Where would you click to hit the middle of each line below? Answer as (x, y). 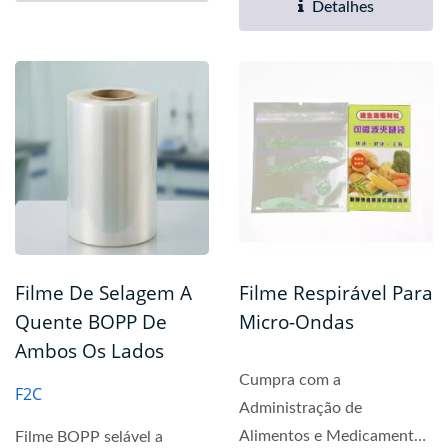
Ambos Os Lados (89, 351)
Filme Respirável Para (336, 293)
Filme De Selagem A (103, 293)
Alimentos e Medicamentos (334, 436)
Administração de (300, 408)
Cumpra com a (290, 380)
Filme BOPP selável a (89, 437)
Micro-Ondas (296, 322)
